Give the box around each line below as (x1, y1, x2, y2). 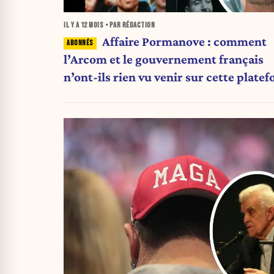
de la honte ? (64, 87, 131, 103)
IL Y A (64, 21, 81, 30)
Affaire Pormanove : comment (102, 34, 267, 50)
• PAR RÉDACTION (103, 21, 155, 30)
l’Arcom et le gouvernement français (64, 52, 264, 67)
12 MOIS (80, 21, 103, 30)
